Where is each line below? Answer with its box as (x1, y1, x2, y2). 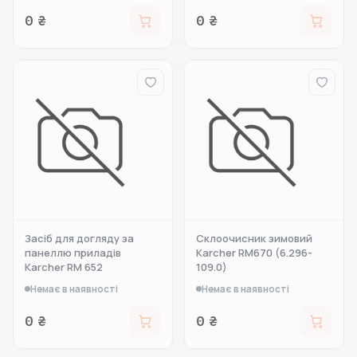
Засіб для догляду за (25, 231, 134, 245)
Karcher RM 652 (25, 260, 103, 274)
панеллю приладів (25, 245, 121, 260)
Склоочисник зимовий (196, 231, 312, 245)
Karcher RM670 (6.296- (196, 245, 312, 260)
